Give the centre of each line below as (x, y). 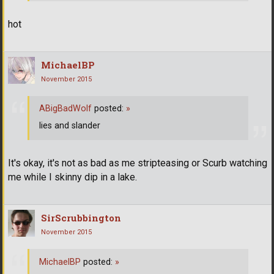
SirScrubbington (81, 218)
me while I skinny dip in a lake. (72, 177)
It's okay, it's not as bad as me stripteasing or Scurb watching (138, 163)
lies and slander (70, 126)
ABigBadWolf (65, 109)
